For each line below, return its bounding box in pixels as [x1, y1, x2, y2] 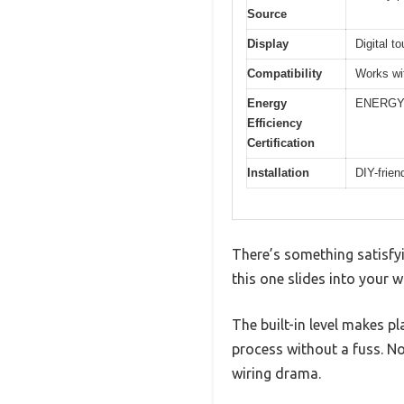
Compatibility [247, 66, 322, 80]
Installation [247, 165, 309, 179]
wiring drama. [232, 365, 321, 382]
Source [247, 6, 287, 21]
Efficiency [247, 115, 302, 130]
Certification [247, 135, 315, 150]
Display [247, 36, 289, 50]
